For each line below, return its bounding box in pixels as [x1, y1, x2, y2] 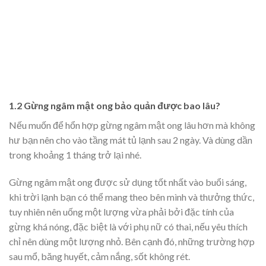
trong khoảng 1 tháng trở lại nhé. [9, 149, 141, 161]
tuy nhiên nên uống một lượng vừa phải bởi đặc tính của [9, 206, 234, 218]
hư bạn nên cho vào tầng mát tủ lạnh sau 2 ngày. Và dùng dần [9, 134, 252, 146]
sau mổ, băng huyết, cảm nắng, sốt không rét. [9, 251, 190, 262]
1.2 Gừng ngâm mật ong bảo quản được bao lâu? [9, 100, 220, 112]
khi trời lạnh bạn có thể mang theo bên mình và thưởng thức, [9, 191, 254, 203]
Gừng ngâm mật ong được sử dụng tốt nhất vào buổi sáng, [9, 176, 246, 188]
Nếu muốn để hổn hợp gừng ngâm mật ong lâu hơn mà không [9, 119, 255, 131]
